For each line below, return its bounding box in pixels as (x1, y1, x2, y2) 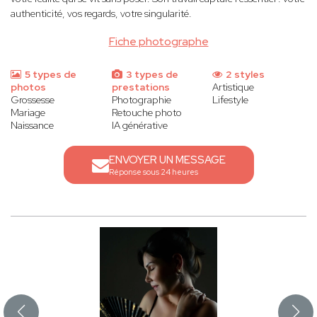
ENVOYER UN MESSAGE (108, 153, 226, 168)
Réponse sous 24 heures (108, 167, 198, 178)
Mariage (11, 106, 45, 120)
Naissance (11, 119, 54, 132)
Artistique (212, 81, 255, 94)
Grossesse (11, 93, 54, 107)
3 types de (123, 68, 178, 81)
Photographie (111, 93, 171, 107)
